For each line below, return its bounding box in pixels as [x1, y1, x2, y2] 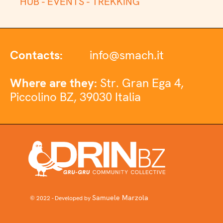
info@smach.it [90, 47, 164, 63]
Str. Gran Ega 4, [100, 75, 184, 91]
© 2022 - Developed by [30, 194, 92, 203]
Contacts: [10, 47, 66, 63]
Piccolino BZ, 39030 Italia [10, 89, 141, 105]
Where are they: [10, 75, 100, 91]
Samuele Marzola [92, 193, 148, 203]
